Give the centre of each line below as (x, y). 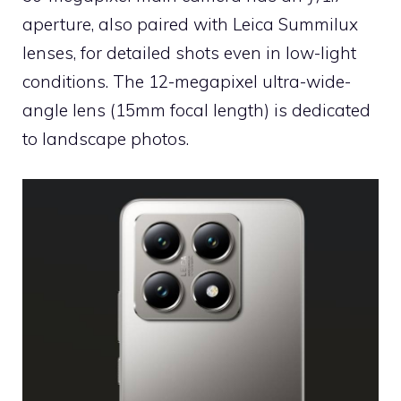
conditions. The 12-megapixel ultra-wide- (187, 81)
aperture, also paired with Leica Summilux (190, 24)
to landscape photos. (106, 139)
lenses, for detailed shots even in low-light (189, 53)
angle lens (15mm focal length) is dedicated (196, 110)
